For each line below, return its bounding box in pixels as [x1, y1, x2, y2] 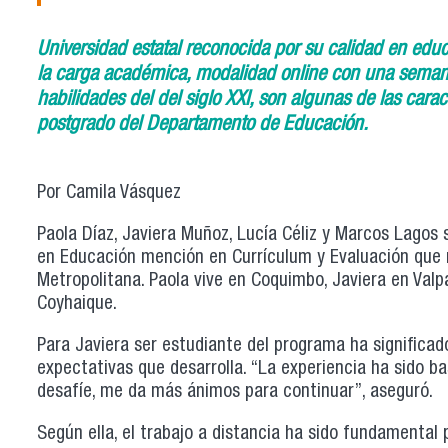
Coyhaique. [37, 295, 126, 315]
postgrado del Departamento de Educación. [37, 114, 368, 136]
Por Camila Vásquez [37, 183, 181, 203]
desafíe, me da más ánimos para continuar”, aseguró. [37, 383, 433, 403]
